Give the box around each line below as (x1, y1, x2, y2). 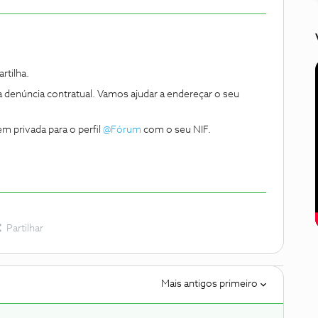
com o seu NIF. (141, 125, 211, 135)
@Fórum (103, 125, 141, 135)
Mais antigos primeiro (161, 279, 258, 289)
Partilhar (6, 224, 43, 234)
